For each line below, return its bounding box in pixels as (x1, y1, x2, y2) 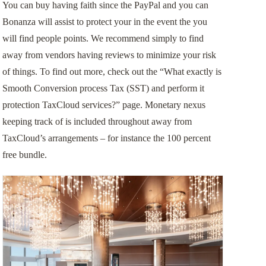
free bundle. (2, 150, 47, 160)
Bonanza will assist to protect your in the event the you (2, 17, 207, 27)
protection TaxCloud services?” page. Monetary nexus (2, 100, 205, 110)
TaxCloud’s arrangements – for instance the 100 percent (2, 133, 211, 144)
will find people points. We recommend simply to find (2, 33, 204, 44)
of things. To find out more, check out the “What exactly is (2, 66, 221, 77)
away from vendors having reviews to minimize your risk (2, 50, 216, 61)
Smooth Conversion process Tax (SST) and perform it (2, 83, 204, 94)
